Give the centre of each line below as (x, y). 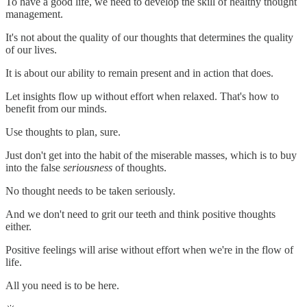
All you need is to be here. (62, 285)
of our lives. (31, 49)
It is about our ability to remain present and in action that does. (139, 73)
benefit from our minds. (56, 108)
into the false (34, 167)
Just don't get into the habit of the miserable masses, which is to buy (151, 155)
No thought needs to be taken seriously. (90, 191)
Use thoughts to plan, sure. (63, 132)
